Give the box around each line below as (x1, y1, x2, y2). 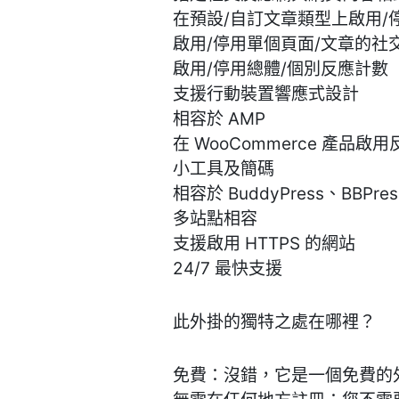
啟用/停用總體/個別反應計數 (173, 59, 389, 80)
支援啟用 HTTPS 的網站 (173, 233, 356, 255)
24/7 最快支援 (173, 258, 283, 280)
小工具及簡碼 (173, 159, 275, 180)
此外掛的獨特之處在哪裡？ (173, 312, 377, 333)
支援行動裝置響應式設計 (173, 84, 360, 105)
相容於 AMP (173, 109, 266, 130)
